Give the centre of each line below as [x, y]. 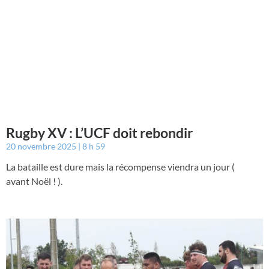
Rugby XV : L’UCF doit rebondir [99, 132]
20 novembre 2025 [42, 146]
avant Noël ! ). [34, 181]
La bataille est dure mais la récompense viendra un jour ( [120, 166]
